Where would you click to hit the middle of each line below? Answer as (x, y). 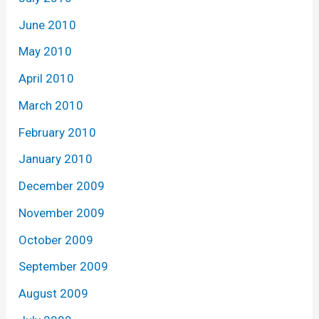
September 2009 (64, 267)
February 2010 (58, 132)
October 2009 (56, 240)
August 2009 (54, 294)
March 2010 (51, 105)
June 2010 (48, 25)
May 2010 (46, 52)
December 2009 (62, 186)
